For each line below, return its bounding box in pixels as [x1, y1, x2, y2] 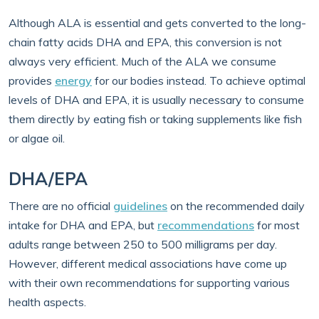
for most [254, 218, 300, 232]
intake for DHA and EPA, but [9, 218, 157, 232]
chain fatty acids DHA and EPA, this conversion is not [9, 35, 282, 49]
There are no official [9, 199, 113, 213]
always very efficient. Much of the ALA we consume [9, 54, 276, 68]
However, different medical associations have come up [9, 256, 287, 271]
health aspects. [9, 295, 86, 309]
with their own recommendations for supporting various [9, 276, 290, 290]
